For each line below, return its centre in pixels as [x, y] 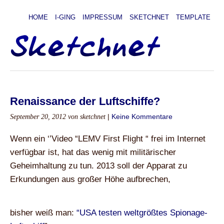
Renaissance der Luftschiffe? [85, 101]
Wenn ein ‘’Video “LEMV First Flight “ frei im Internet [108, 139]
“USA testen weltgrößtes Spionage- [142, 213]
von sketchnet [87, 117]
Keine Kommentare [142, 117]
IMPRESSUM [102, 17]
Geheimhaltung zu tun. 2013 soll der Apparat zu [98, 166]
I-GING [65, 17]
